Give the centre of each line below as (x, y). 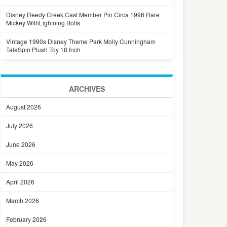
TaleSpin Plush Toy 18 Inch (43, 49)
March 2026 (23, 200)
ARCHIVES (87, 89)
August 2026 (24, 107)
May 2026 (20, 163)
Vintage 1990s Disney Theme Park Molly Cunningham (81, 41)
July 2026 (20, 125)
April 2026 (20, 182)
